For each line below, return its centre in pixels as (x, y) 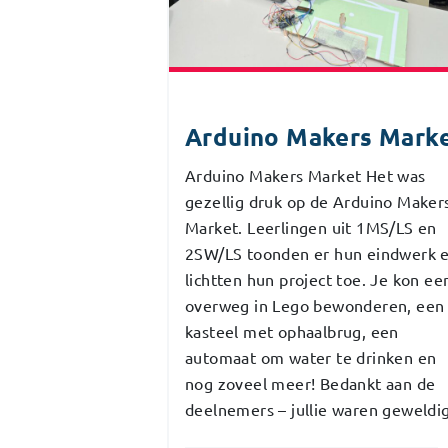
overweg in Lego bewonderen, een (315, 304)
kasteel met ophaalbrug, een (292, 330)
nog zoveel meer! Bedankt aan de (310, 382)
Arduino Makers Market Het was (305, 174)
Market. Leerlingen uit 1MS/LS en (311, 226)
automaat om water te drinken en (311, 356)
